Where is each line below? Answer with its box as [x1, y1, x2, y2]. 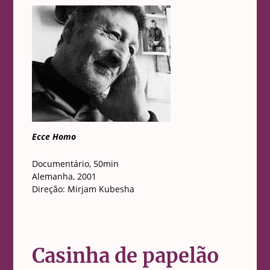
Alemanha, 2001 [31, 171, 96, 183]
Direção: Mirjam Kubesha [31, 183, 134, 195]
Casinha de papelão [31, 243, 219, 269]
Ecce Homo [31, 131, 76, 143]
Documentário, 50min [31, 158, 119, 170]
